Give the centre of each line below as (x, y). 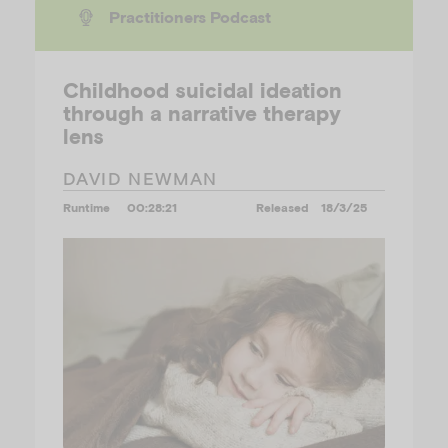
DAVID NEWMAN (140, 178)
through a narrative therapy (202, 113)
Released (283, 207)
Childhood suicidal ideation (202, 90)
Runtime (86, 207)
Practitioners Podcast (189, 16)
